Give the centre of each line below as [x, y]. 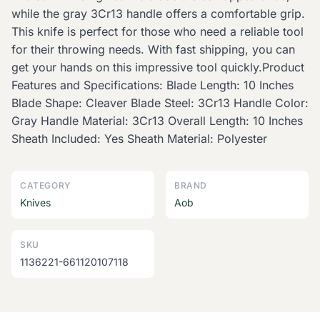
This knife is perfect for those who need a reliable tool [157, 32]
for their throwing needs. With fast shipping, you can [153, 50]
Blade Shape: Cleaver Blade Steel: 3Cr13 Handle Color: [160, 103]
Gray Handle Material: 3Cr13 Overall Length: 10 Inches [157, 121]
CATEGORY [45, 186]
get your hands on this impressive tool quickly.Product [158, 67]
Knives [35, 203]
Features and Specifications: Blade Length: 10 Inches [152, 85]
